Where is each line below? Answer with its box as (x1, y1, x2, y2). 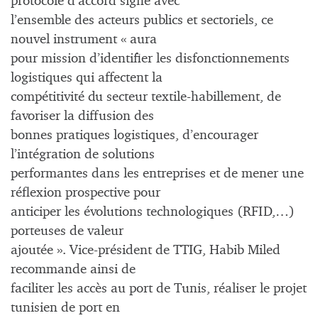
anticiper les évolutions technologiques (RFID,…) (11, 204, 295, 219)
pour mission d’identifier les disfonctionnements (11, 51, 290, 65)
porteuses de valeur (11, 224, 124, 238)
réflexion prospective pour (11, 185, 160, 199)
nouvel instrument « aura (11, 32, 157, 46)
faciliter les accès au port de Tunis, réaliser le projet (11, 281, 307, 295)
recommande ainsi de (11, 262, 136, 276)
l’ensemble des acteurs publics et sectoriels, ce (11, 13, 273, 27)
